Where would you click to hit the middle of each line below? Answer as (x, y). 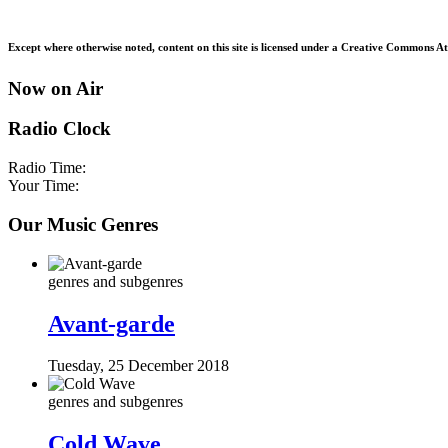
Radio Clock (59, 129)
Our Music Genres (83, 224)
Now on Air (55, 88)
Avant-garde (111, 323)
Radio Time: (47, 168)
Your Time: (43, 186)
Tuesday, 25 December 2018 (138, 366)
